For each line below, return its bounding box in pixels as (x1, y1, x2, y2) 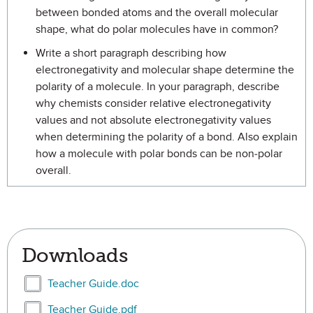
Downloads (22, 244, 127, 267)
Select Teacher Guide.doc (21, 276, 146, 290)
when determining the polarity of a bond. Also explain (36, 130, 298, 144)
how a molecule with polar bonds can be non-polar (36, 147, 282, 161)
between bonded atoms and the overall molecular (36, 6, 278, 20)
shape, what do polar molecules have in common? (36, 22, 278, 36)
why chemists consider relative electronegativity (36, 96, 271, 110)
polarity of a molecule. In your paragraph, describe (36, 80, 279, 94)
